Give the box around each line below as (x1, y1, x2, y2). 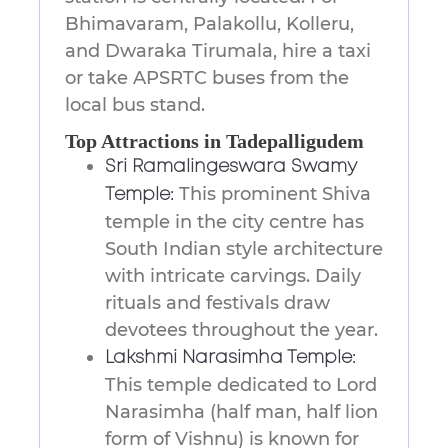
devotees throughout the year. (105, 319, 378, 342)
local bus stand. (65, 94, 205, 117)
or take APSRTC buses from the (65, 67, 349, 90)
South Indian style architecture (105, 238, 383, 261)
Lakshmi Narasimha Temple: (105, 350, 356, 367)
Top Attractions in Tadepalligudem (65, 130, 364, 153)
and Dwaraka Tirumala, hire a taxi (65, 40, 371, 63)
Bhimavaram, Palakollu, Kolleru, (65, 13, 354, 36)
